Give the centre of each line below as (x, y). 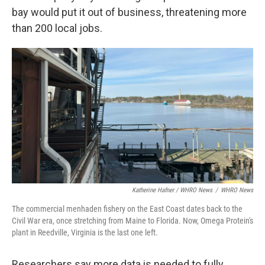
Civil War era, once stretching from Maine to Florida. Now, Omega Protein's (132, 221)
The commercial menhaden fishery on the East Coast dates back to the (127, 209)
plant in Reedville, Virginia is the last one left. (85, 233)
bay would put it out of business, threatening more (129, 12)
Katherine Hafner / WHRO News (172, 190)
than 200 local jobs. (57, 28)
